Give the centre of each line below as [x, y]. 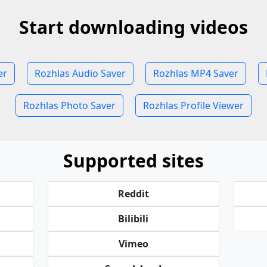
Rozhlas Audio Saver [80, 73]
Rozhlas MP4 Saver [195, 73]
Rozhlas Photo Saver [69, 105]
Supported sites [133, 161]
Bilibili [133, 219]
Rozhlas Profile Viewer [193, 105]
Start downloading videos [133, 27]
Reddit [133, 194]
